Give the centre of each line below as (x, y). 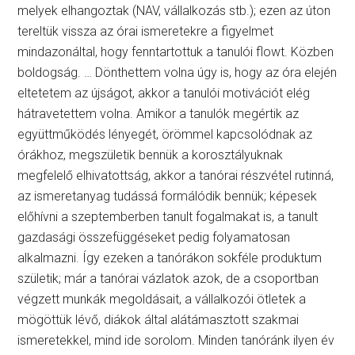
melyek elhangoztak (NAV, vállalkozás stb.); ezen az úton (174, 11)
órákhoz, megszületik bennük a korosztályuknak (151, 155)
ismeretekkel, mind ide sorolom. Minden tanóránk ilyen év (176, 340)
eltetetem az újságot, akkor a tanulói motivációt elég (164, 93)
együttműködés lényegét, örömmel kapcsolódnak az (165, 134)
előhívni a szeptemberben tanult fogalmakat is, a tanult (168, 217)
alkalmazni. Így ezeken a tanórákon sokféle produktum (170, 258)
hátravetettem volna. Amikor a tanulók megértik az (158, 114)
